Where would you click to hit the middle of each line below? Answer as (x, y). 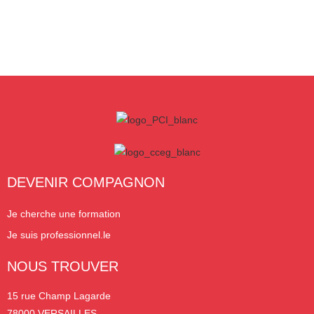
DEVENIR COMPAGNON (86, 182)
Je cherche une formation (64, 213)
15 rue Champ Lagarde (59, 295)
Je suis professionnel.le (59, 234)
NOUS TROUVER (63, 266)
